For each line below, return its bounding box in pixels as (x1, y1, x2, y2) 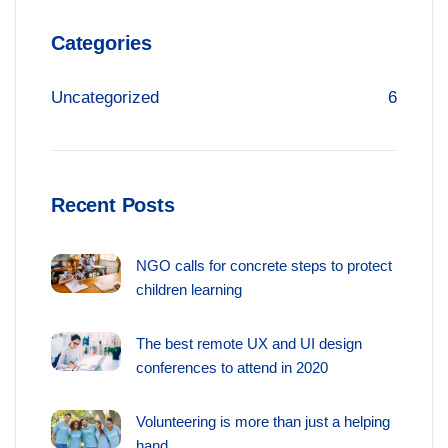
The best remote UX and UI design (136, 335, 362, 353)
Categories (51, 32, 152, 55)
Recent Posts (51, 194, 175, 217)
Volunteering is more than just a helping (136, 413, 390, 431)
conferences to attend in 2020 (136, 359, 328, 377)
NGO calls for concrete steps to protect (136, 257, 392, 275)
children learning (136, 281, 242, 299)
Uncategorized (51, 88, 159, 108)
